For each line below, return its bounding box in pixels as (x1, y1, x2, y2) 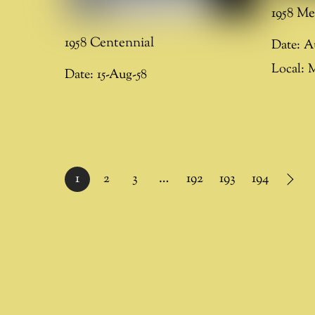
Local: (271, 60, 305, 79)
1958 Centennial (65, 32, 154, 53)
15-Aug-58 (97, 65, 147, 84)
